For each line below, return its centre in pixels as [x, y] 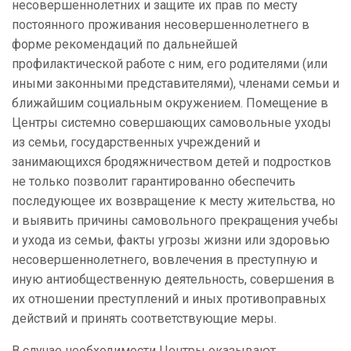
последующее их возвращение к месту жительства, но [174, 201]
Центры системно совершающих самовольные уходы [172, 123]
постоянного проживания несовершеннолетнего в [161, 25]
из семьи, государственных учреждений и [136, 143]
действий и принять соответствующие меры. [144, 319]
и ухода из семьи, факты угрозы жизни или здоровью [171, 241]
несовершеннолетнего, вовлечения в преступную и [165, 260]
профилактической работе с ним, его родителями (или [170, 64]
